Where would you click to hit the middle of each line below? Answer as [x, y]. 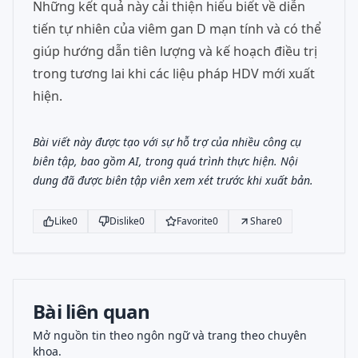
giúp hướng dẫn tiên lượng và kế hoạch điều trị [175, 51]
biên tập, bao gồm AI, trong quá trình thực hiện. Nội [165, 161]
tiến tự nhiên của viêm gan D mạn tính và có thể [177, 29]
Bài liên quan [91, 311]
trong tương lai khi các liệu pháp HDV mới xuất [174, 74]
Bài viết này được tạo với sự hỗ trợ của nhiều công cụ [167, 142]
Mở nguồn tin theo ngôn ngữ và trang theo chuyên [170, 335]
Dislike [124, 221]
